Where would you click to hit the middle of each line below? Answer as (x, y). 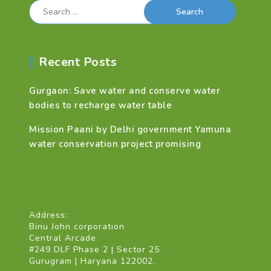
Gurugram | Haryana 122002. (92, 261)
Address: (48, 215)
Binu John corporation (77, 227)
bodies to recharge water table (100, 106)
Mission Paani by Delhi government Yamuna (130, 130)
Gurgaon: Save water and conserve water (125, 91)
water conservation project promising (115, 144)
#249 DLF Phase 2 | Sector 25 (94, 250)
